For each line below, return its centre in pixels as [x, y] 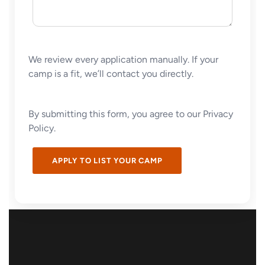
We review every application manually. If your [123, 59]
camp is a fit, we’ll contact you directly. [111, 74]
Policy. [42, 128]
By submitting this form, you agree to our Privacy [131, 114]
